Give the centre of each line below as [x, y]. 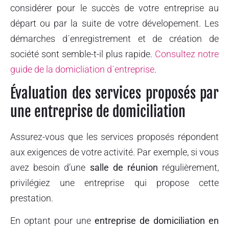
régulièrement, [188, 168]
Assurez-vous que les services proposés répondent [114, 137]
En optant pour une [52, 221]
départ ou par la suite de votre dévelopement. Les [114, 23]
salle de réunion [124, 168]
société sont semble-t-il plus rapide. [83, 54]
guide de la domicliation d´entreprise [82, 69]
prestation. [32, 198]
